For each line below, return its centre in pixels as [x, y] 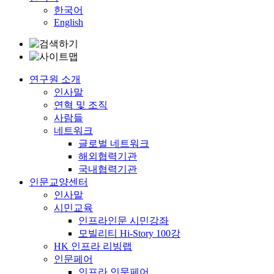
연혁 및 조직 [81, 105]
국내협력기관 [108, 169]
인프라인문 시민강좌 [124, 220]
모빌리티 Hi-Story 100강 [129, 233]
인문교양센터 [59, 182]
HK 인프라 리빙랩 [93, 246]
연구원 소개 [55, 79]
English [68, 22]
